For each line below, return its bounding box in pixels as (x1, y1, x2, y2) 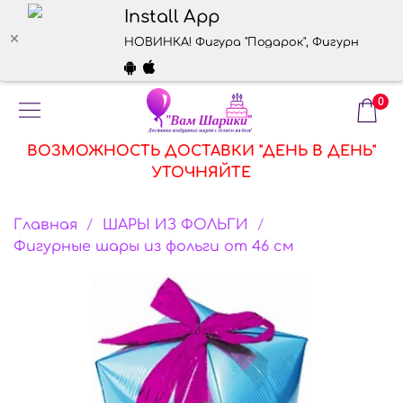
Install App (123, 7, 220, 28)
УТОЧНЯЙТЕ (152, 165, 251, 181)
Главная (13, 216, 77, 233)
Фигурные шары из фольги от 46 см (13, 237, 294, 255)
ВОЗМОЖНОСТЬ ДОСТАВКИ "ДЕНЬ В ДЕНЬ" (27, 143, 376, 159)
